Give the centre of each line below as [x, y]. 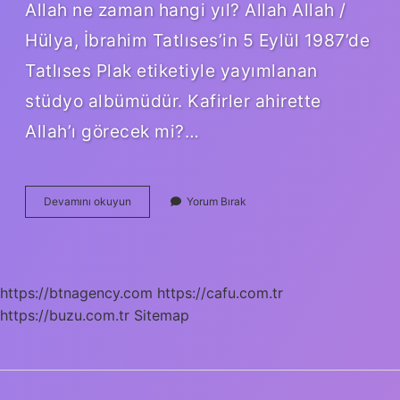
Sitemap [162, 315]
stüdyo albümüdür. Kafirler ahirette [173, 100]
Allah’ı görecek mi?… [112, 131]
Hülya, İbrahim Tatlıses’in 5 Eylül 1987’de [197, 40]
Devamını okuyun [87, 201]
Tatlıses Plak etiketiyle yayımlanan [171, 70]
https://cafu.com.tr [220, 292]
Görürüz [150, 248]
